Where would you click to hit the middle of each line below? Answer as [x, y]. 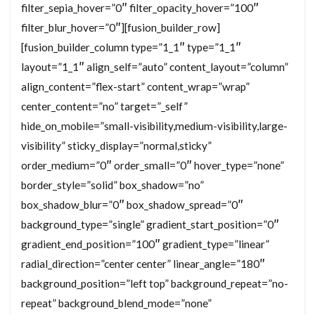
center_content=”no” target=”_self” [104, 107]
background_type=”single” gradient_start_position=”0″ [150, 225]
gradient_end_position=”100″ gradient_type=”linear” [145, 244]
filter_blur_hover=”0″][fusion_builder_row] [121, 28]
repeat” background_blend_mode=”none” [116, 303]
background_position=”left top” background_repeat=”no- [155, 284]
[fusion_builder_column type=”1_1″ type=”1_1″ [131, 47]
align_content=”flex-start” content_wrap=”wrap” [135, 87]
